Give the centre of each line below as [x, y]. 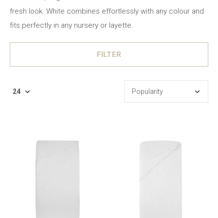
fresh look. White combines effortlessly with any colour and [107, 11]
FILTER [109, 54]
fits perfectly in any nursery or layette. [72, 25]
